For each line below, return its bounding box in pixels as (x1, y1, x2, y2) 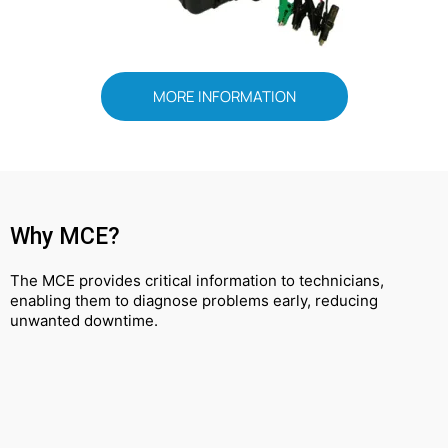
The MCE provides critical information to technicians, (10, 270, 384, 290)
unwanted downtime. (10, 310, 158, 330)
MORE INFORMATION (152, 85, 296, 107)
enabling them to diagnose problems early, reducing (10, 290, 378, 310)
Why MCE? (10, 221, 120, 250)
